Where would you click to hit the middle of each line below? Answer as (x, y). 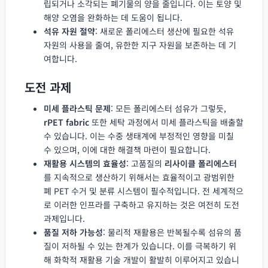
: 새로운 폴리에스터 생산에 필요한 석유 (165, 31)
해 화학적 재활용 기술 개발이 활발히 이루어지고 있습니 (141, 259)
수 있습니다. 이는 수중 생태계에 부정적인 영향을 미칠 (139, 135)
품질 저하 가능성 (73, 232)
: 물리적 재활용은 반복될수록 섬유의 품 (172, 232)
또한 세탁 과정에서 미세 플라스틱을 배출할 (166, 122)
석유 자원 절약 (69, 31)
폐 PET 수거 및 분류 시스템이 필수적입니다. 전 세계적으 (144, 191)
